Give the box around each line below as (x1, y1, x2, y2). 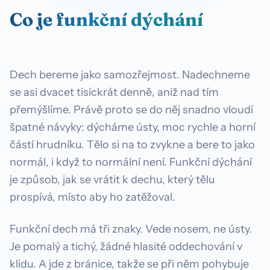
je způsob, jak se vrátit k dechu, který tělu (10, 172, 215, 186)
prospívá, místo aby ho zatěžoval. (10, 190, 175, 204)
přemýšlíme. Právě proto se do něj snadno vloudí (10, 102, 253, 116)
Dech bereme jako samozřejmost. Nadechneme (10, 67, 250, 81)
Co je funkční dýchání (10, 8, 203, 31)
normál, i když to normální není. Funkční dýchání (10, 155, 252, 169)
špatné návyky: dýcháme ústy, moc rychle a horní (10, 120, 256, 134)
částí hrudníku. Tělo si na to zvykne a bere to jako (10, 137, 255, 151)
